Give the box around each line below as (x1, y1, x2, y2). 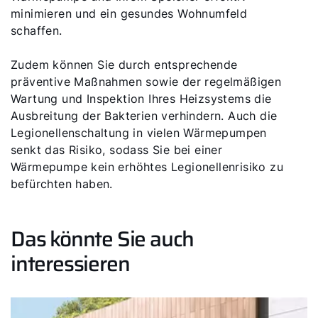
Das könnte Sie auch (11, 222, 194, 256)
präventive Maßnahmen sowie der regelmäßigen (11, 75, 282, 89)
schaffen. (11, 23, 62, 38)
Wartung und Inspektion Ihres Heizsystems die (11, 92, 272, 106)
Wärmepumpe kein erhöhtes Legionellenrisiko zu (11, 160, 283, 174)
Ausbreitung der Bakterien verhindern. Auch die (11, 109, 278, 123)
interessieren (11, 247, 130, 280)
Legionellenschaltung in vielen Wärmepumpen (11, 126, 267, 140)
